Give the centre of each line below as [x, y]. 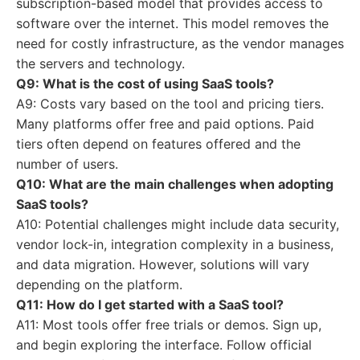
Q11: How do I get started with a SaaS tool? [150, 305]
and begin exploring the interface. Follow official [164, 345]
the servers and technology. [100, 63]
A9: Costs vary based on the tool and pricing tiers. [170, 104]
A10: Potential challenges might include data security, [178, 224]
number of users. [67, 164]
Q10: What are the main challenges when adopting [175, 184]
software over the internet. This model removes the [172, 23]
